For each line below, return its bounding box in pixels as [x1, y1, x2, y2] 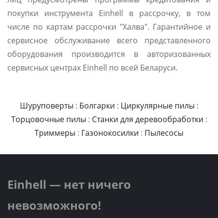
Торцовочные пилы [11, 114, 86, 125]
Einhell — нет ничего [7, 176, 131, 192]
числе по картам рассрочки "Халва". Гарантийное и [7, 21, 211, 32]
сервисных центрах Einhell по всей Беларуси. [7, 62, 178, 73]
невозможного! [7, 197, 101, 213]
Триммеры [35, 127, 75, 138]
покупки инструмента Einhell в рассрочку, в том [7, 8, 211, 18]
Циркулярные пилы [120, 100, 195, 111]
